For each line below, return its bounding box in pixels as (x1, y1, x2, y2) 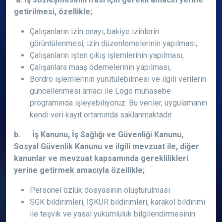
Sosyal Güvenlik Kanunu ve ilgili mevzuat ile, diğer (14, 142, 199, 151)
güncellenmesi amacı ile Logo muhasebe (30, 86, 171, 96)
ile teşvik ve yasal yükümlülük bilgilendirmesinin (30, 209, 195, 219)
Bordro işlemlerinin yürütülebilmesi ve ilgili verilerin (30, 74, 206, 84)
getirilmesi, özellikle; (14, 7, 92, 16)
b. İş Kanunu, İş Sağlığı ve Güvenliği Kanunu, (14, 130, 183, 139)
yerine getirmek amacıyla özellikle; (14, 166, 145, 175)
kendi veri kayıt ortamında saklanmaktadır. (30, 110, 173, 119)
